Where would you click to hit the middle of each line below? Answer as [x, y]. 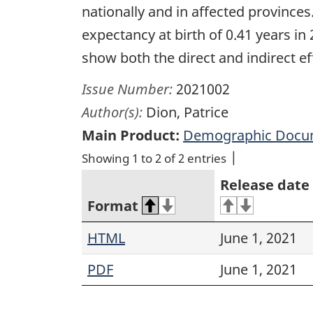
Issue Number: [129, 89]
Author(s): [114, 112]
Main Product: [131, 135]
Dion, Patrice [187, 112]
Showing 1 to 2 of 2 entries [154, 158]
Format [113, 205]
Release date [265, 184]
